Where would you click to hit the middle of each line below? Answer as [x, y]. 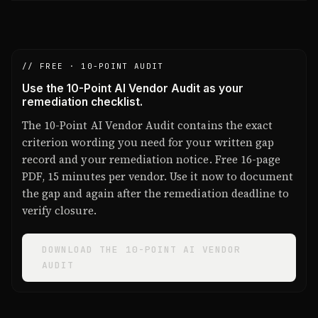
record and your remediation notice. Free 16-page [152, 159]
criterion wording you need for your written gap [148, 142]
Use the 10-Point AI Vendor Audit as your [133, 88]
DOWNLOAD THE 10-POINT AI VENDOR [142, 249]
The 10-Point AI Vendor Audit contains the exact [148, 125]
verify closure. [59, 210]
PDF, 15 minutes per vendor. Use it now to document [158, 176]
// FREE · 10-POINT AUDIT [93, 66]
